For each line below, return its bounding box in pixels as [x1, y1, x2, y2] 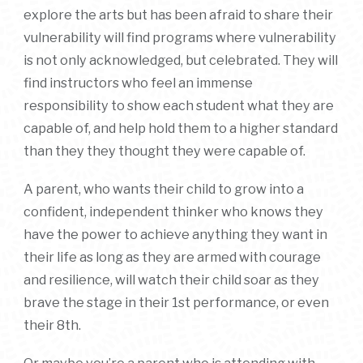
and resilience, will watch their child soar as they [23, 271, 319, 288]
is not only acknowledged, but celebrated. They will [23, 51, 338, 68]
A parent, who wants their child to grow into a [23, 181, 304, 198]
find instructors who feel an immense [23, 74, 253, 91]
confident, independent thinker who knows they [23, 203, 323, 220]
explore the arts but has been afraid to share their [23, 6, 333, 23]
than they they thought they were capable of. [23, 142, 305, 159]
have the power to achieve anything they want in [23, 226, 327, 243]
